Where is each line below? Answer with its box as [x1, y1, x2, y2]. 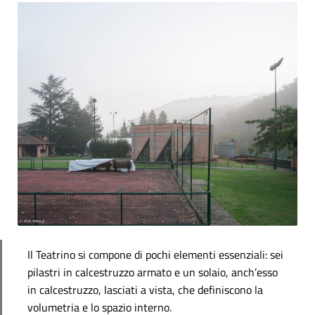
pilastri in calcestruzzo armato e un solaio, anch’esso [27, 263, 278, 281]
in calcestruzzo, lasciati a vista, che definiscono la [27, 281, 264, 298]
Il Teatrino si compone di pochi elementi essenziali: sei [27, 245, 284, 263]
